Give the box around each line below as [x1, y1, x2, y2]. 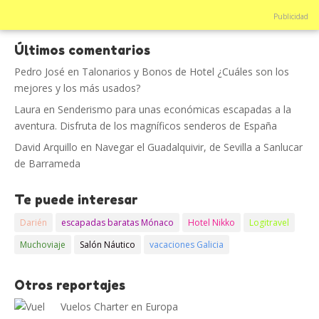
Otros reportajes [14, 276, 125, 293]
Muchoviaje [20, 238, 66, 251]
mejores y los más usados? [14, 80, 140, 95]
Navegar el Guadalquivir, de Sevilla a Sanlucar [95, 140, 303, 154]
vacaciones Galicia [150, 238, 224, 251]
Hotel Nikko [188, 216, 235, 229]
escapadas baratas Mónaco [61, 216, 174, 229]
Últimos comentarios [14, 41, 150, 58]
